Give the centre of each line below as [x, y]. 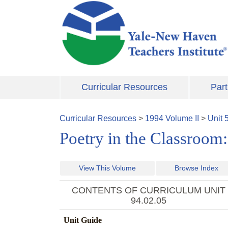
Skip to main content [96, 6]
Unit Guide [83, 220]
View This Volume [107, 168]
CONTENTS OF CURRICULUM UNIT [149, 191]
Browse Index [196, 168]
